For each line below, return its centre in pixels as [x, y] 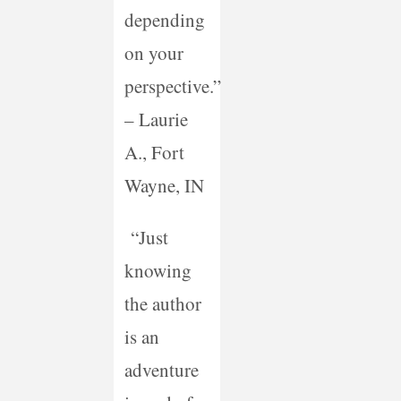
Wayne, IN [164, 186]
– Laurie [156, 119]
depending [164, 20]
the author [162, 304]
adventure [161, 370]
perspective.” [172, 86]
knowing [158, 271]
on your [154, 53]
